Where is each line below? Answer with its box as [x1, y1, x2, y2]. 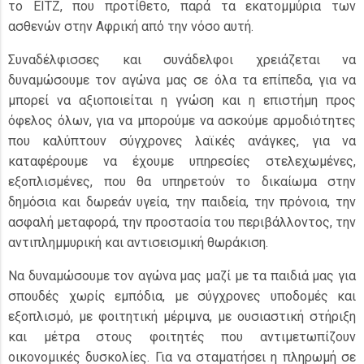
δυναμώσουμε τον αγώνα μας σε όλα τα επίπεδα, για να [8, 72, 356, 88]
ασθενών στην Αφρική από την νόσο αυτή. [8, 19, 253, 34]
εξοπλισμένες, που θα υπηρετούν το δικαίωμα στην [8, 174, 356, 189]
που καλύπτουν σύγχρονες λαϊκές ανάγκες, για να [8, 133, 356, 149]
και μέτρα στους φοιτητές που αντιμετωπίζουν [8, 329, 356, 344]
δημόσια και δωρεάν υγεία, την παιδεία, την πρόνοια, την [8, 194, 356, 210]
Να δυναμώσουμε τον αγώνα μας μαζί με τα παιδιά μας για [8, 268, 356, 284]
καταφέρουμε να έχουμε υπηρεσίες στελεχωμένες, [8, 154, 356, 169]
